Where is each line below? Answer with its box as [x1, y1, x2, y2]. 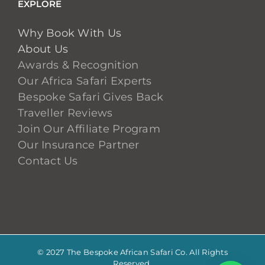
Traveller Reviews [18, 106, 113, 119]
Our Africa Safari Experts [18, 75, 152, 88]
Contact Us [18, 154, 78, 167]
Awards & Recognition [18, 59, 139, 72]
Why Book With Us [18, 27, 122, 40]
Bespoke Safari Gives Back [18, 91, 164, 104]
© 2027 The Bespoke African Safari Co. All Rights [37, 247, 228, 257]
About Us [18, 43, 69, 56]
